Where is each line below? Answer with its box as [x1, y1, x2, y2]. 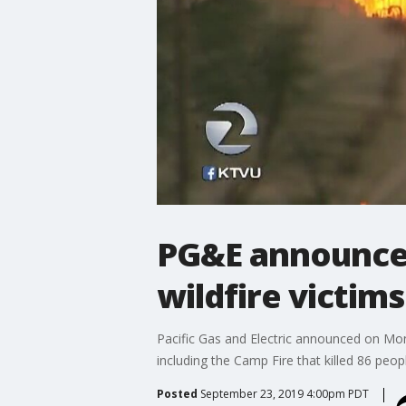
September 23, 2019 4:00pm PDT [199, 385, 369, 401]
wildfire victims [156, 273, 404, 318]
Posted [156, 385, 198, 401]
